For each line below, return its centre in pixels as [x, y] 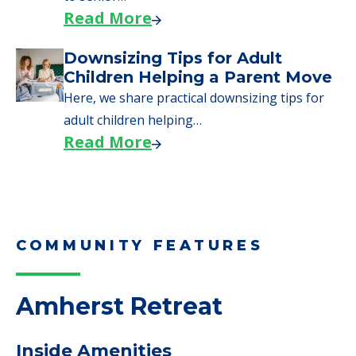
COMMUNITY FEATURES [140, 246]
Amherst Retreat [119, 307]
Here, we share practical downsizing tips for [194, 98]
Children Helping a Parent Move [198, 77]
